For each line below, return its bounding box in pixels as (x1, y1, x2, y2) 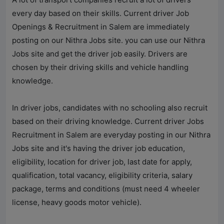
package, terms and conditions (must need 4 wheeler (12, 184, 200, 194)
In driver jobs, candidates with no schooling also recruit (12, 103, 207, 113)
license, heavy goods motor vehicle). (12, 197, 141, 207)
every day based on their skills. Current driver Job (12, 8, 189, 18)
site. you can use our (106, 35, 183, 45)
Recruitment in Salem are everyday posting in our (12, 130, 189, 140)
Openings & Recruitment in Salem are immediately (12, 22, 189, 32)
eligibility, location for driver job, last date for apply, (12, 157, 192, 167)
